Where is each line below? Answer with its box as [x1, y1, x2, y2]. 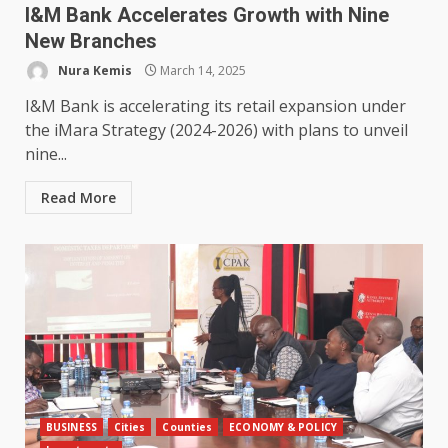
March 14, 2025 [157, 61, 246, 79]
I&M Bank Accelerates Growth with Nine [25, 3, 389, 28]
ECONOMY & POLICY [229, 420, 337, 435]
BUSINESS [46, 420, 97, 435]
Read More [41, 188, 116, 208]
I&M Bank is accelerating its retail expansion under [25, 95, 406, 118]
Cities [113, 420, 146, 435]
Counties [162, 420, 213, 435]
